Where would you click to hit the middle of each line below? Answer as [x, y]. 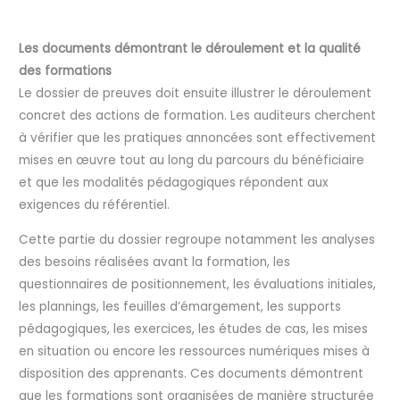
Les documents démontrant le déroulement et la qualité [190, 49]
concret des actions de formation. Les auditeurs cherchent [198, 116]
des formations [66, 71]
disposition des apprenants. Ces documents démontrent [192, 374]
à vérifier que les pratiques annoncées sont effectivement [198, 138]
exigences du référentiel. [95, 205]
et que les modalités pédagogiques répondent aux [174, 183]
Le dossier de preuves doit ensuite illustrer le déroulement [196, 94]
